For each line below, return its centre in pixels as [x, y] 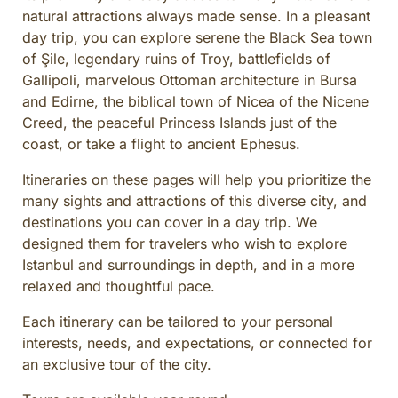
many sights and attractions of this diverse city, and [195, 200]
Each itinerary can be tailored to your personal [178, 321]
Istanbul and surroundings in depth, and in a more [188, 264]
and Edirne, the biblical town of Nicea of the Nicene [195, 101]
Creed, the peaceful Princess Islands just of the [179, 122]
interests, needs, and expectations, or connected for [197, 342]
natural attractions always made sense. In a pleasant [196, 16]
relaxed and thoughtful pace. [119, 286]
